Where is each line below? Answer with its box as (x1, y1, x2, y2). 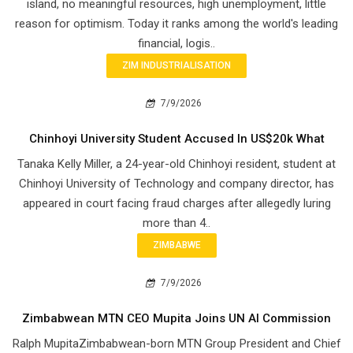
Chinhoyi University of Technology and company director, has (19, 176, 334, 191)
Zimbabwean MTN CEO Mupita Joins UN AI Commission (22, 310, 331, 325)
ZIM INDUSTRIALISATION (122, 59, 231, 71)
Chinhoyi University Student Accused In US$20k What (28, 131, 325, 146)
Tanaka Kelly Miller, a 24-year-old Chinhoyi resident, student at (17, 156, 336, 171)
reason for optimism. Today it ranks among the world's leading (15, 16, 338, 31)
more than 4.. (143, 215, 210, 230)
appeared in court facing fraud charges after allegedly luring (22, 195, 331, 210)
